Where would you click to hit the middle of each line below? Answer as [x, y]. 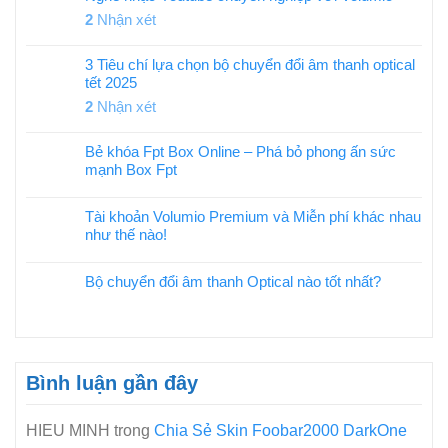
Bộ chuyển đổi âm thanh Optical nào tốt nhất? [233, 282]
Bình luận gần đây [112, 383]
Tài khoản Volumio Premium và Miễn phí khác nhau [253, 217]
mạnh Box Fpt [131, 170]
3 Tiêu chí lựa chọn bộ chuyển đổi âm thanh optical [250, 65]
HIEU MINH [68, 431]
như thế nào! [126, 235]
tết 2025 [111, 83]
